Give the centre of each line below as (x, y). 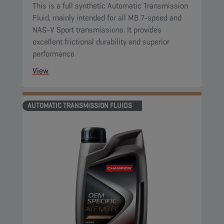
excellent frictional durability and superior (101, 42)
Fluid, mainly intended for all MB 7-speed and (107, 18)
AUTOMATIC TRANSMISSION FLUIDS (80, 105)
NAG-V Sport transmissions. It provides (97, 30)
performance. (54, 54)
